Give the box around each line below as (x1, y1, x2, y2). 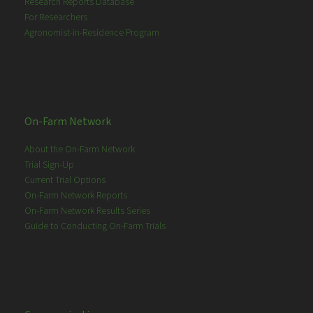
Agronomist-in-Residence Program (24, 26, 160, 41)
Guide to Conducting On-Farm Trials (24, 219, 166, 234)
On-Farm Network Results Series (24, 204, 151, 219)
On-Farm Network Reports (24, 189, 128, 203)
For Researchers (24, 10, 88, 25)
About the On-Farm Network (24, 143, 136, 157)
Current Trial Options (24, 173, 106, 188)
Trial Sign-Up (24, 158, 75, 173)
